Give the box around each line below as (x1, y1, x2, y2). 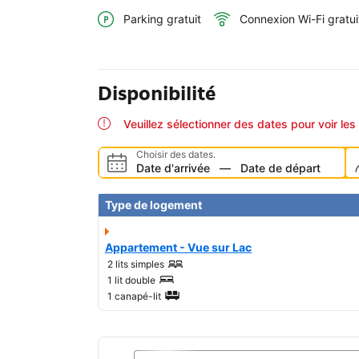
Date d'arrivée (136, 161, 210, 175)
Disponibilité (98, 81, 216, 107)
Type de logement (105, 198, 202, 212)
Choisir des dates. (136, 148, 216, 161)
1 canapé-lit (107, 290, 161, 303)
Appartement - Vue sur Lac (105, 240, 252, 255)
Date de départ (240, 161, 321, 175)
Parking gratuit (123, 12, 201, 26)
